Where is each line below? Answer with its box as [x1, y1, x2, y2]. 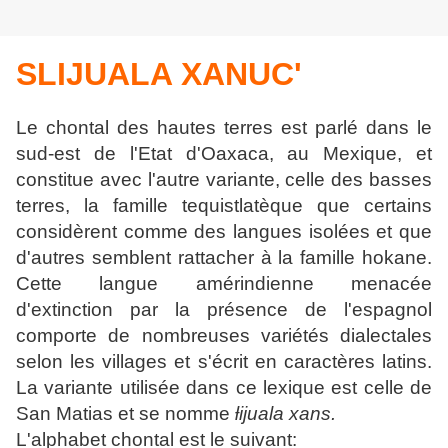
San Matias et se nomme [16, 403, 235, 425]
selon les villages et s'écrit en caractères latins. [16, 351, 432, 373]
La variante [16, 377, 120, 399]
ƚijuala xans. [235, 403, 336, 425]
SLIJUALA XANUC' [16, 56, 302, 93]
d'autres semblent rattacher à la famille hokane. [16, 247, 432, 269]
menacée [351, 273, 432, 295]
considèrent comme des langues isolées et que [16, 221, 432, 243]
